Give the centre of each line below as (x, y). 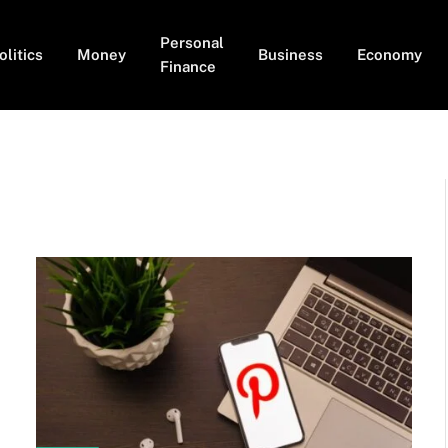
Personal (192, 42)
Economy (389, 54)
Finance (188, 66)
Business (290, 54)
